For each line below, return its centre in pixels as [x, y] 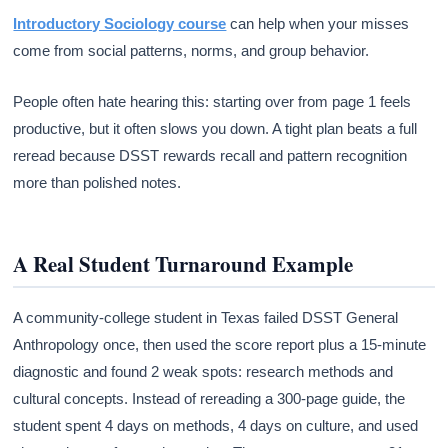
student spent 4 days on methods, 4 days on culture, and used [216, 425]
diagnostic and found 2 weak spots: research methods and [203, 371]
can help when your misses [318, 23]
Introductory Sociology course [120, 23]
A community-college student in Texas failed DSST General [206, 317]
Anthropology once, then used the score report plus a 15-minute [220, 344]
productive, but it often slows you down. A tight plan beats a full [215, 128]
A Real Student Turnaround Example [183, 263]
